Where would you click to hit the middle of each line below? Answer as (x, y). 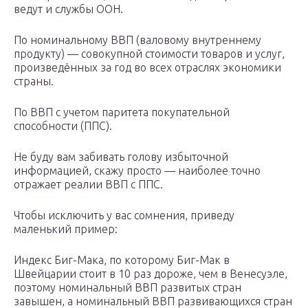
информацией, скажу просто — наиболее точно (137, 171)
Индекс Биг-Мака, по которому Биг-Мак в (122, 260)
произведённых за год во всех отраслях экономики (147, 68)
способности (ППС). (63, 126)
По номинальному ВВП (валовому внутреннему (137, 40)
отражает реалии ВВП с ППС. (88, 185)
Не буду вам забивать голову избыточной (121, 157)
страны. (34, 81)
